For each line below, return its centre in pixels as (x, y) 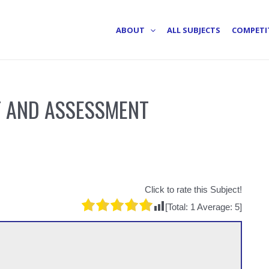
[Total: (178, 207)
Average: (215, 207)
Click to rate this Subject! (193, 190)
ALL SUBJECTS (194, 30)
